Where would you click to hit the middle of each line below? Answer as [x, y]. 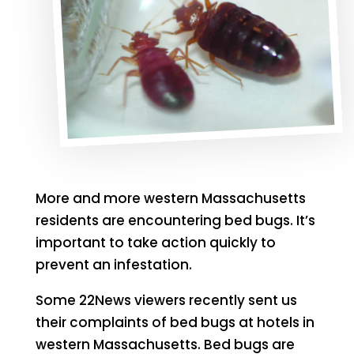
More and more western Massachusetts [170, 198]
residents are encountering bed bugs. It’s [175, 220]
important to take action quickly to [155, 242]
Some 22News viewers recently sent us [166, 300]
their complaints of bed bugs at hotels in [175, 322]
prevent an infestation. [113, 264]
